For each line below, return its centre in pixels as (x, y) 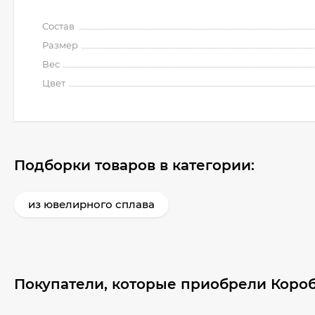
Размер (60, 45)
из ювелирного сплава (91, 204)
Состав (58, 26)
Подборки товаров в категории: (134, 165)
